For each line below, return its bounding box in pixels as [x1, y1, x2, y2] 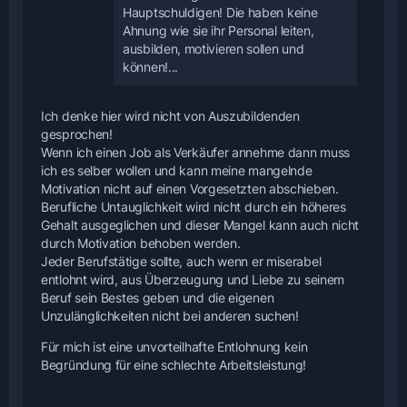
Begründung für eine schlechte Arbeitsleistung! [41, 357, 307, 373]
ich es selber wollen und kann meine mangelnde [41, 163, 313, 179]
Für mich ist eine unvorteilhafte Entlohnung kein [41, 339, 308, 355]
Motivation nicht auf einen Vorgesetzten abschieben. [41, 181, 339, 197]
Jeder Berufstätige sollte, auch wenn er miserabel [41, 253, 322, 270]
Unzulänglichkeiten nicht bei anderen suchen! [41, 308, 299, 324]
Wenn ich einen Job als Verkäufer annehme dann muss [41, 144, 351, 161]
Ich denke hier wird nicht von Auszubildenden [41, 108, 300, 124]
